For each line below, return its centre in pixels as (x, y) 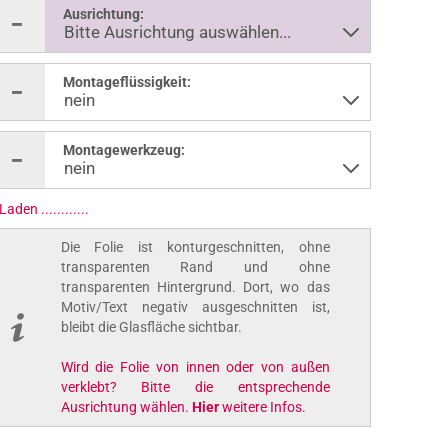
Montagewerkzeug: (123, 150)
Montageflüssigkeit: (126, 82)
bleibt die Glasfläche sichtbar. (151, 327)
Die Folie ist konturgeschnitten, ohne (195, 247)
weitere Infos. (263, 407)
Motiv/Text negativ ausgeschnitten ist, (195, 307)
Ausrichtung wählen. (126, 407)
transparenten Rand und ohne (195, 267)
